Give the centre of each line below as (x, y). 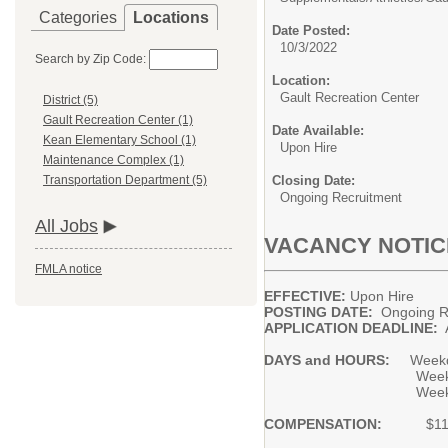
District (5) (70, 100)
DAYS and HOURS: (337, 360)
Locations (171, 17)
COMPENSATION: (345, 424)
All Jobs (66, 226)
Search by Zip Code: (90, 59)
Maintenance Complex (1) (113, 160)
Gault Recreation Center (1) (118, 120)
